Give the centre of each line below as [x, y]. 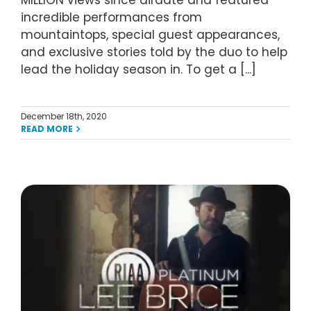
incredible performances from [111, 18]
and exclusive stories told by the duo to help [154, 52]
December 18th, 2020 [64, 117]
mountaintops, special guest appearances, [150, 35]
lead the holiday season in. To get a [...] [138, 70]
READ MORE [47, 129]
